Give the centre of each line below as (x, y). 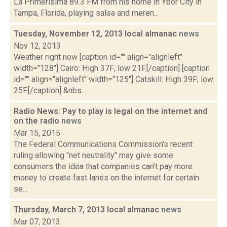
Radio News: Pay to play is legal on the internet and (110, 111)
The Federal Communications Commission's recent (103, 144)
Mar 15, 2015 (37, 133)
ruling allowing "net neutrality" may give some (93, 155)
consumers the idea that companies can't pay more (103, 166)
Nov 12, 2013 (37, 46)
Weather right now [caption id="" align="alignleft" (98, 57)
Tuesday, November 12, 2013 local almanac (96, 34)
